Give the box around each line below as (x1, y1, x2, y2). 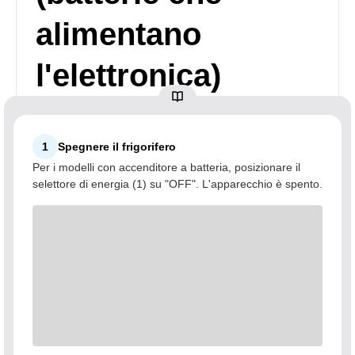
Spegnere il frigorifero (58, 139, 176, 153)
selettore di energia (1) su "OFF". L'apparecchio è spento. (32, 177, 323, 190)
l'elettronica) (36, 58, 221, 93)
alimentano (36, 17, 201, 52)
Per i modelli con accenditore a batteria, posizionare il (32, 161, 300, 174)
